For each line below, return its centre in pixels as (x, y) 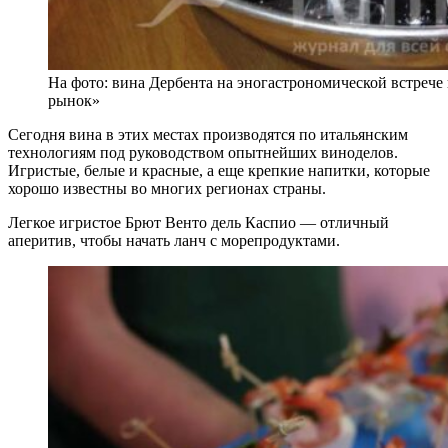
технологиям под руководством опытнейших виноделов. (203, 152)
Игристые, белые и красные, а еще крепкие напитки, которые (219, 170)
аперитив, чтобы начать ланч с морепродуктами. (174, 240)
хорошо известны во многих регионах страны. (167, 188)
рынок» (74, 100)
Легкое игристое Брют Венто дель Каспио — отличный (198, 222)
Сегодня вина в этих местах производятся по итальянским (208, 134)
